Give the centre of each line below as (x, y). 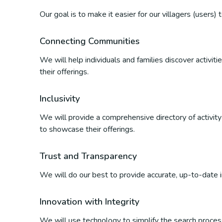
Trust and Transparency (88, 156)
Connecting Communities (90, 41)
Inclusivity (60, 99)
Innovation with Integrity (89, 202)
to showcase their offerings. (87, 129)
